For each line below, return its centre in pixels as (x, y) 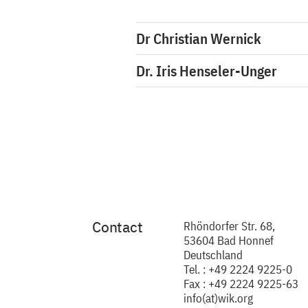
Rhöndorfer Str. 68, (229, 226)
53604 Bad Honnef (229, 241)
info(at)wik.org (218, 298)
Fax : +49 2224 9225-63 (241, 284)
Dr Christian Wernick (199, 38)
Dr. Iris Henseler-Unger (207, 71)
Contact (118, 227)
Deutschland (213, 255)
